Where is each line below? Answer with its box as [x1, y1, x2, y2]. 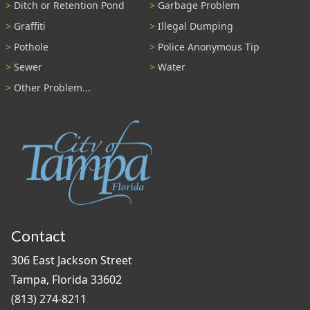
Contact [11, 226, 66, 245]
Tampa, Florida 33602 [11, 271, 122, 287]
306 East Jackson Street [11, 252, 132, 268]
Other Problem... [14, 81, 91, 95]
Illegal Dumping [158, 19, 233, 33]
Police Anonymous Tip [158, 39, 259, 53]
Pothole [14, 39, 48, 53]
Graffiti [14, 19, 46, 33]
